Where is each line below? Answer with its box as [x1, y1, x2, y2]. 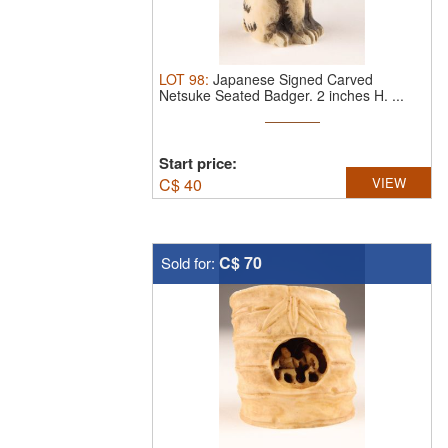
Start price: [159, 152, 237, 174]
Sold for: [161, 252, 219, 273]
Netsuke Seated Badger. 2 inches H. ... [159, 85, 404, 105]
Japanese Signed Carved [213, 69, 373, 89]
